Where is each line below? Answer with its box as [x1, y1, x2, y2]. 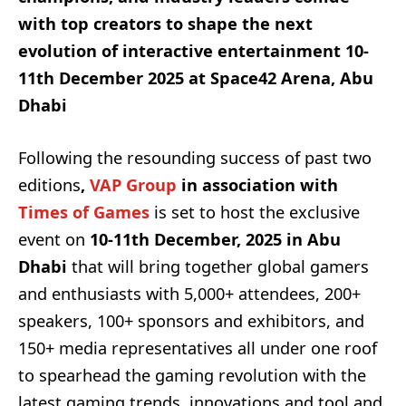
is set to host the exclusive [154, 201, 360, 224]
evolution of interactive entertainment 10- [18, 39, 369, 62]
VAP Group [90, 174, 177, 197]
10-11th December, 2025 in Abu [90, 228, 341, 251]
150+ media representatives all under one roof [18, 337, 377, 360]
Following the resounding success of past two [18, 147, 372, 169]
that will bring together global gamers [67, 256, 369, 278]
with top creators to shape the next [18, 12, 313, 34]
